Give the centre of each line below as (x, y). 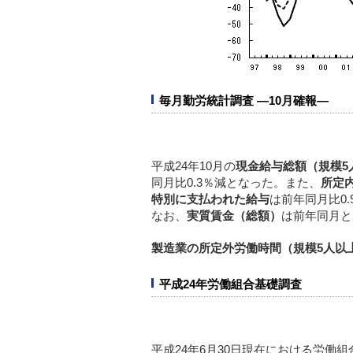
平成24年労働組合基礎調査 (236, 284)
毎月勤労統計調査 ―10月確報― (244, 100)
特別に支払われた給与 (210, 199)
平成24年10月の (193, 165)
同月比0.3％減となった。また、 (236, 182)
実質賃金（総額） (234, 215)
